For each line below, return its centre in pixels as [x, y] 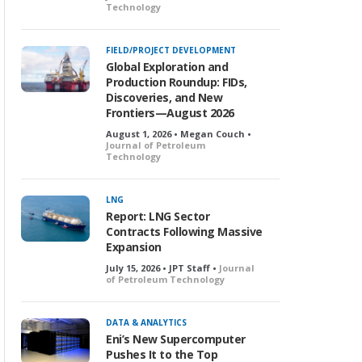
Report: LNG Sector [158, 216]
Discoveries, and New [164, 97]
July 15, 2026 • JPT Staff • [162, 268]
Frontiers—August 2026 [170, 113]
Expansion [134, 247]
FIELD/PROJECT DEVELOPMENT [171, 50]
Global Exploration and [167, 67]
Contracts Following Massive [184, 232]
